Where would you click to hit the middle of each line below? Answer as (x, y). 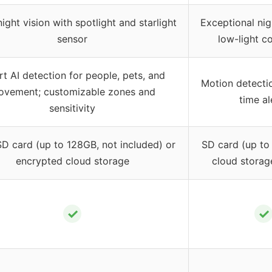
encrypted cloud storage (72, 161)
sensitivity (72, 108)
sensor (72, 39)
